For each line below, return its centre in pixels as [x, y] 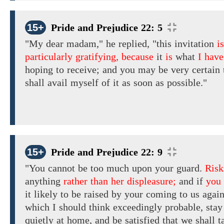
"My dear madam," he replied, [87, 44]
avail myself [73, 83]
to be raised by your [102, 194]
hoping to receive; [64, 70]
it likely [43, 194]
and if [191, 181]
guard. [189, 168]
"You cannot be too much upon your [99, 168]
